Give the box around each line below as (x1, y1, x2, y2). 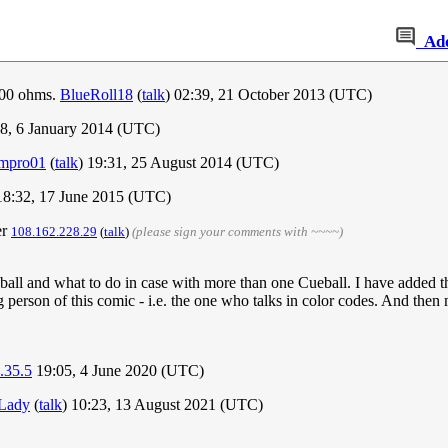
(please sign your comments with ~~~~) (132, 224, 343, 240)
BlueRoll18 (60, 86, 133, 104)
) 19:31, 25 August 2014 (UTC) (78, 154, 279, 172)
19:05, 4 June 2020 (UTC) (32, 362, 204, 380)
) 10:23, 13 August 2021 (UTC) (62, 396, 263, 414)
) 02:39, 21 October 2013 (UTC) (165, 86, 372, 104)
